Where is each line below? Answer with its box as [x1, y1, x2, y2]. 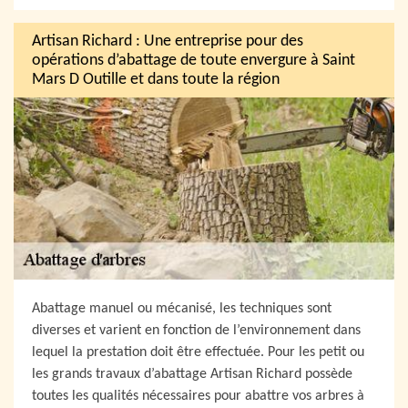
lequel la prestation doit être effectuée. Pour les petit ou [32, 345, 364, 360]
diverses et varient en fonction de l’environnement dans [32, 323, 361, 338]
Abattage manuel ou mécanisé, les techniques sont [32, 301, 331, 316]
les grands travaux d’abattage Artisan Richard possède [32, 367, 352, 382]
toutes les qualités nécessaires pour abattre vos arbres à [32, 389, 364, 403]
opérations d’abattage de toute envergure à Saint [32, 51, 355, 69]
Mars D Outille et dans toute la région [32, 70, 280, 88]
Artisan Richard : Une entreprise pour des [32, 32, 303, 50]
